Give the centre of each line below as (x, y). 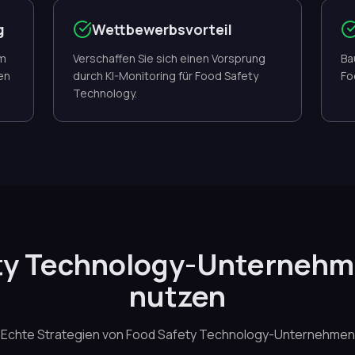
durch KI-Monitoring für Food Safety (165, 76)
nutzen (177, 296)
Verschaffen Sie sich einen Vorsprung (169, 58)
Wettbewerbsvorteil (162, 29)
